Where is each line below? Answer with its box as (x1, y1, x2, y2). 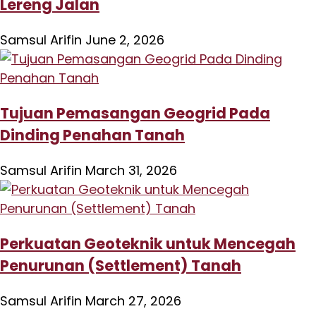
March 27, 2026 (85, 292, 181, 310)
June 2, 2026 (85, 31, 164, 49)
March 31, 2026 (85, 162, 177, 180)
